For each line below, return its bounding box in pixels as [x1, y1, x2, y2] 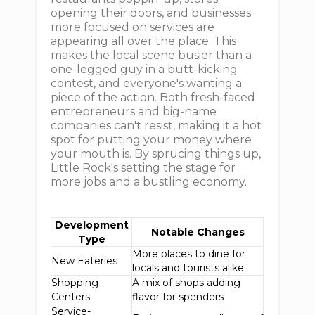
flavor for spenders [132, 290, 224, 303]
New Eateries [51, 255, 118, 267]
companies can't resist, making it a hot [51, 119, 262, 132]
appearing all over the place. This [51, 34, 237, 48]
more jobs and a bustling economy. [51, 175, 247, 188]
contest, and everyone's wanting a [51, 77, 243, 90]
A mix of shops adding [132, 276, 241, 289]
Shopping [51, 276, 99, 289]
